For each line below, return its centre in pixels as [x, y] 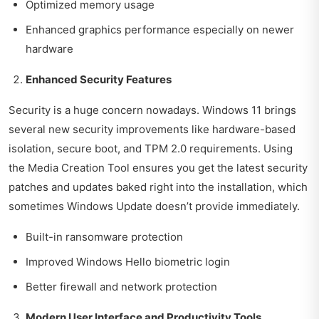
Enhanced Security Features [99, 79]
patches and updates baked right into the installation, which [158, 187]
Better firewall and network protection [121, 286]
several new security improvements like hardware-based [152, 129]
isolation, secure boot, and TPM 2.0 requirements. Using [151, 148]
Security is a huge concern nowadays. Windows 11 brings [152, 110]
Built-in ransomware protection [104, 236]
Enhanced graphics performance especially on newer [160, 29]
